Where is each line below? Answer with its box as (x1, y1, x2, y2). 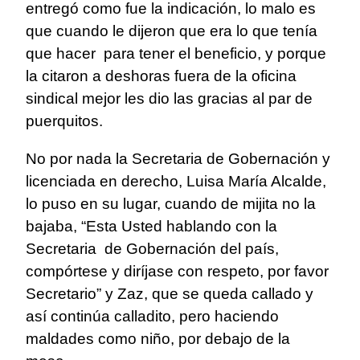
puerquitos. (26, 112, 103, 130)
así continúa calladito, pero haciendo (26, 308, 279, 325)
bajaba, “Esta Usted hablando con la (26, 218, 277, 235)
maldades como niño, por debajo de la (26, 330, 290, 348)
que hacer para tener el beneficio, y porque (26, 45, 326, 63)
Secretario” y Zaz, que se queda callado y (26, 285, 313, 303)
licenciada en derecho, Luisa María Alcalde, (26, 173, 326, 190)
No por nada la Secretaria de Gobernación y (26, 150, 330, 168)
